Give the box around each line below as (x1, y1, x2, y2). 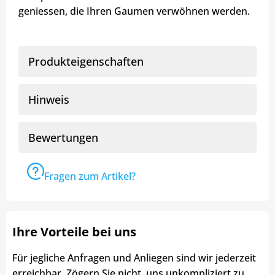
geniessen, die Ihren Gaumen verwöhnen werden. (18, 4, 250, 18)
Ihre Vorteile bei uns (12, 223, 136, 240)
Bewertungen (28, 130, 98, 145)
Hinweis (28, 92, 69, 107)
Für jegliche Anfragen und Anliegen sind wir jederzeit (12, 250, 256, 265)
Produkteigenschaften (28, 54, 144, 69)
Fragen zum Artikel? (44, 169, 136, 184)
